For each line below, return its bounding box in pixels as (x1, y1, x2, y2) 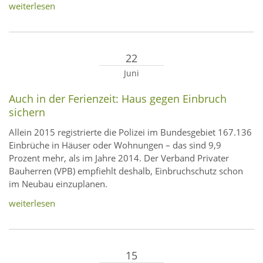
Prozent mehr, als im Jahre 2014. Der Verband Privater (9, 152, 229, 164)
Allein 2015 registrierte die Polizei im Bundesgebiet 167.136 (9, 126, 252, 139)
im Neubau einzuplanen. (9, 178, 107, 190)
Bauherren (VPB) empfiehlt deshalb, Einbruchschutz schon (9, 165, 243, 177)
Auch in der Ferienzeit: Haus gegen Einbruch (9, 92, 227, 106)
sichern (9, 105, 45, 120)
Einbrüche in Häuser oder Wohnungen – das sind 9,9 (9, 139, 221, 151)
